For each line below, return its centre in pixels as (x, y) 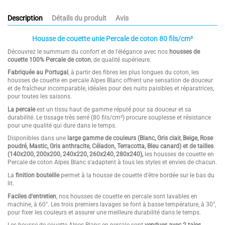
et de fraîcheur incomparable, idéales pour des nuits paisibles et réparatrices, (111, 89)
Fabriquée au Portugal (38, 73)
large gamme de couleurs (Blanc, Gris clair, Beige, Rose (140, 138)
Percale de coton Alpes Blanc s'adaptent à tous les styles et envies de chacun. (112, 162)
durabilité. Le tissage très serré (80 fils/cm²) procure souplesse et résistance (109, 117)
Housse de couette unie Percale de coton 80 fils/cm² (113, 39)
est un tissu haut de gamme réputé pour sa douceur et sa (113, 109)
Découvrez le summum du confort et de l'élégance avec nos (88, 51)
